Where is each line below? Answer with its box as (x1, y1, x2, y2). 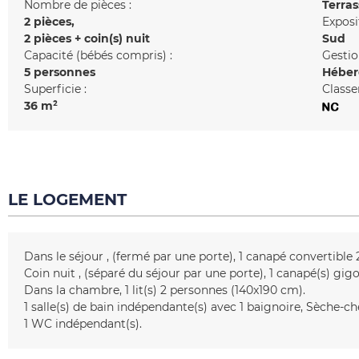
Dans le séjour (24, 249, 103, 264)
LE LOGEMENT (8, 190, 127, 209)
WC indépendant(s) (31, 317, 139, 331)
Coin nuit (24, 266, 75, 280)
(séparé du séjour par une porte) (84, 266, 264, 280)
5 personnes (24, 65, 95, 79)
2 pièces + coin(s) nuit (24, 31, 150, 46)
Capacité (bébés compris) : (24, 48, 172, 63)
